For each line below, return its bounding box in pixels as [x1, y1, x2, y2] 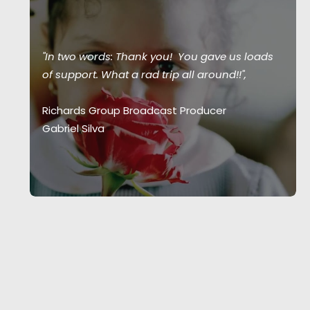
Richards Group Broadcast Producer [42, 103, 226, 118]
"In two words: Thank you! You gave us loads [42, 49, 273, 64]
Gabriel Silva [42, 121, 104, 136]
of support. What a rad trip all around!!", [42, 67, 246, 82]
